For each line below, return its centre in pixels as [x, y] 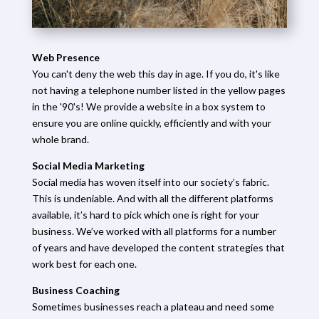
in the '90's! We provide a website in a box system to [148, 106]
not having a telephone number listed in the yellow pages [158, 90]
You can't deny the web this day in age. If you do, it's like [156, 73]
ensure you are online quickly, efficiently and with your [151, 122]
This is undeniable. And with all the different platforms [152, 198]
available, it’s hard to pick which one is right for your [145, 214]
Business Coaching [75, 290]
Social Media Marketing [88, 165]
